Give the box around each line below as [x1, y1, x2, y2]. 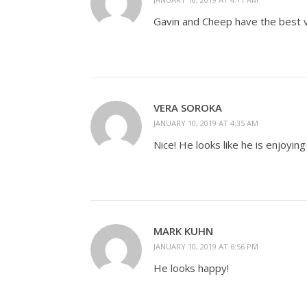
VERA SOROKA [153, 100, 222, 114]
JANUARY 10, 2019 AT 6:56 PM [153, 241, 258, 251]
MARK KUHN [153, 223, 213, 238]
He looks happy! [153, 260, 229, 275]
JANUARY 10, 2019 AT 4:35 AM [153, 117, 258, 128]
